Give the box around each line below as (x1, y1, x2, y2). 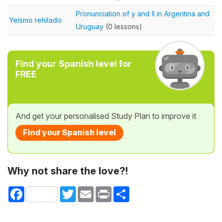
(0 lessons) (104, 22, 142, 31)
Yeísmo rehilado (9, 16, 61, 24)
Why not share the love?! (7, 165, 128, 177)
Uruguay (76, 22, 104, 31)
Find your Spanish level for (15, 58, 132, 69)
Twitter (76, 186, 98, 195)
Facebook (24, 186, 58, 195)
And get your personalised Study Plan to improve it (15, 111, 196, 121)
